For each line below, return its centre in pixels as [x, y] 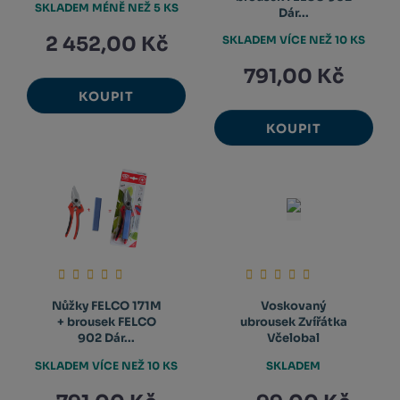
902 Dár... [107, 338]
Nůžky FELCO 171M [106, 306]
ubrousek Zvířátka [293, 322]
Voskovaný [294, 306]
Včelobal [294, 338]
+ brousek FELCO [106, 322]
